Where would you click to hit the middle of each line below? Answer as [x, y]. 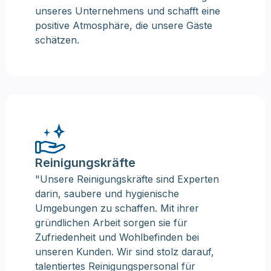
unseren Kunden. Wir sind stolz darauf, [125, 251]
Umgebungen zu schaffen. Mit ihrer [117, 208]
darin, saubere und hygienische [107, 193]
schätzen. [57, 40]
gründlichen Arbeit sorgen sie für [111, 222]
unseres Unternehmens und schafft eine [128, 11]
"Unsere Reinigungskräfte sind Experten [127, 179]
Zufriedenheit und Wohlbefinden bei [117, 237]
